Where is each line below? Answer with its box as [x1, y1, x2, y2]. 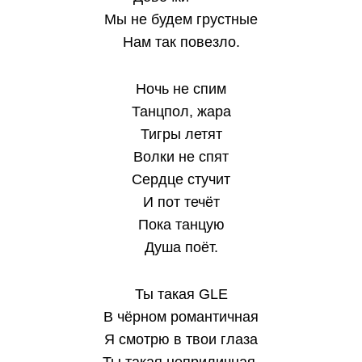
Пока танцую [137, 217, 225, 233]
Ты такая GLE [134, 286, 228, 302]
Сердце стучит [132, 171, 230, 187]
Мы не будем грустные [104, 11, 258, 27]
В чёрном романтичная [103, 309, 259, 325]
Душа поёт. [144, 239, 218, 255]
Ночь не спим [136, 81, 226, 97]
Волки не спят [133, 149, 229, 165]
